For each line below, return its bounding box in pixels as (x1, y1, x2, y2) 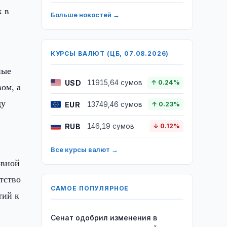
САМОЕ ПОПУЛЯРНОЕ (50, 184, 129, 192)
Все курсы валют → (50, 145, 118, 154)
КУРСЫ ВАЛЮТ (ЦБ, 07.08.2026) (50, 50, 169, 57)
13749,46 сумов (87, 100, 142, 108)
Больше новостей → (50, 11, 120, 19)
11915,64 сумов (87, 79, 142, 87)
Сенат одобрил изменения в (50, 213, 157, 222)
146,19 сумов (87, 122, 134, 130)
